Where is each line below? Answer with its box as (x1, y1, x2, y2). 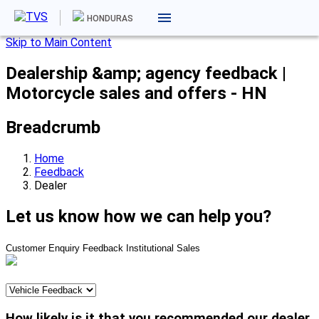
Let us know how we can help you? (6, 206, 271, 226)
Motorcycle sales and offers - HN (6, 83, 267, 103)
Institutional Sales (126, 242, 200, 253)
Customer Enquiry (6, 242, 80, 253)
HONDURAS (87, 14, 133, 23)
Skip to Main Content (6, 36, 112, 49)
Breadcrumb (6, 117, 100, 137)
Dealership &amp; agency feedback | (6, 63, 286, 83)
